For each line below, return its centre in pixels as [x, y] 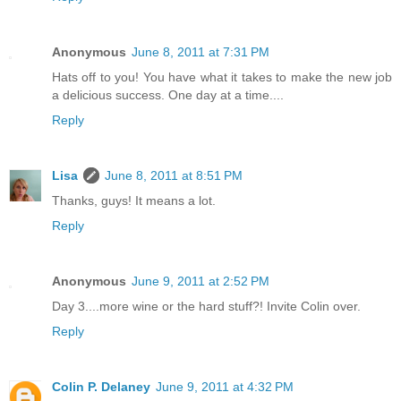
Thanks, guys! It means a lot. [134, 200]
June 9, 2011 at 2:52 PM [200, 281]
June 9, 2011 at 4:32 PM [225, 386]
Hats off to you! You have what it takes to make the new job [222, 77]
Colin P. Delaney [101, 386]
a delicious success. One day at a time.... [168, 94]
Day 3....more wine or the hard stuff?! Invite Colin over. [206, 306]
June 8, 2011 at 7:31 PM [200, 51]
